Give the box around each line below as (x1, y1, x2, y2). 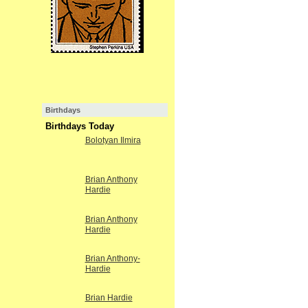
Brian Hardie (85, 293, 133, 303)
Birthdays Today (45, 121, 114, 132)
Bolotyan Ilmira (85, 135, 141, 146)
